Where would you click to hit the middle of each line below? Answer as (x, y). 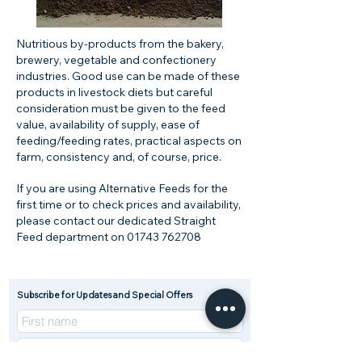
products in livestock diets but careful (114, 92)
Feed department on (72, 237)
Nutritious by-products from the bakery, (120, 44)
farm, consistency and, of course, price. (119, 157)
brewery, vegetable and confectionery (116, 60)
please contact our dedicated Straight (116, 221)
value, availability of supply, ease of (108, 124)
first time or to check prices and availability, (128, 204)
